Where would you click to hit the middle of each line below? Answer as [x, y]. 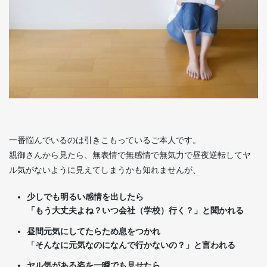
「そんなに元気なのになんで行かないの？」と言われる [131, 245]
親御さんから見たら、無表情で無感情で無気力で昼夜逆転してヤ [130, 155]
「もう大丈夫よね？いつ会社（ [85, 211]
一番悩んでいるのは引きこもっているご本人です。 [105, 140]
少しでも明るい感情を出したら [85, 197]
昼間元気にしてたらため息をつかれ [94, 231]
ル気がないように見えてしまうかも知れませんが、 [105, 170]
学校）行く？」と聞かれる [194, 211]
